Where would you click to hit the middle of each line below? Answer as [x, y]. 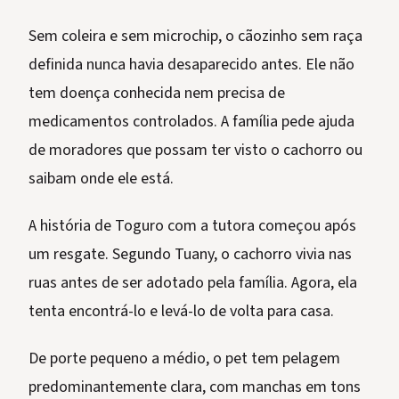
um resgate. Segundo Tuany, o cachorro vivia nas [190, 255]
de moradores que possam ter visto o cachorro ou [195, 151]
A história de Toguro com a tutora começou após [192, 226]
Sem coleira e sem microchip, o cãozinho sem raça [195, 37]
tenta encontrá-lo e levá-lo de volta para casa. [181, 312]
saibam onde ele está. [101, 179]
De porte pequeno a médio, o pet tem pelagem [184, 359]
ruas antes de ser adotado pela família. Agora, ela [193, 283]
